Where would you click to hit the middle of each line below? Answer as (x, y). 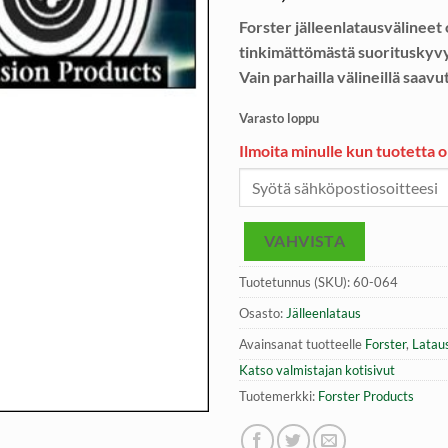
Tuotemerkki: (278, 396)
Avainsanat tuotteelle (302, 344)
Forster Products (366, 396)
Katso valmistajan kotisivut (317, 370)
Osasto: (262, 313)
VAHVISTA (304, 241)
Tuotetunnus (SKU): (296, 282)
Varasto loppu (279, 117)
